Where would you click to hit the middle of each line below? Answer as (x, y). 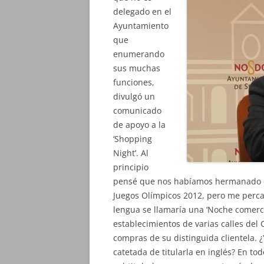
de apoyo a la (139, 125)
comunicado (137, 110)
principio (131, 167)
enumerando (139, 54)
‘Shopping (133, 139)
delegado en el (142, 11)
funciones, (134, 82)
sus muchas (137, 68)
